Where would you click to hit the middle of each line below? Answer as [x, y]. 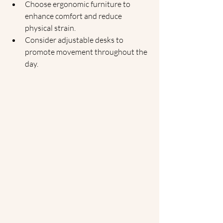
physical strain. [50, 28]
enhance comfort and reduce [74, 16]
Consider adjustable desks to [75, 40]
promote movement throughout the [87, 52]
